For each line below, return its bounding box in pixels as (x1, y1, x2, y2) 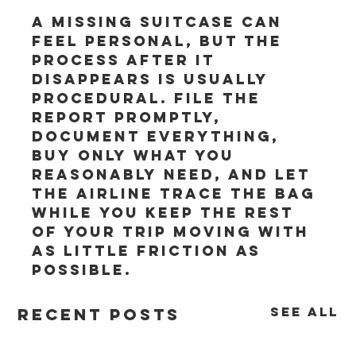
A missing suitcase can (32, 13, 289, 31)
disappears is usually (32, 70, 276, 88)
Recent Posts (17, 304, 181, 324)
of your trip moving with (32, 222, 316, 241)
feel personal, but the (32, 32, 289, 50)
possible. (32, 261, 133, 279)
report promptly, (32, 108, 228, 126)
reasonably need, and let (32, 165, 318, 184)
